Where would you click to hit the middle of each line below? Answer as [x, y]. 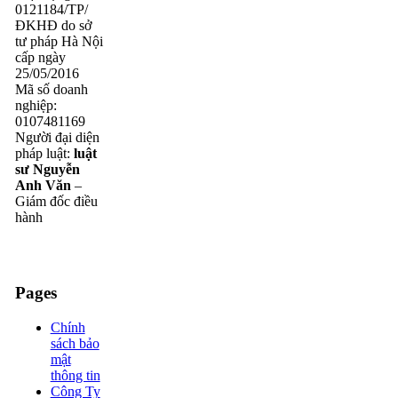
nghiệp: [36, 106]
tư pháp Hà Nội [59, 42]
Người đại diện [57, 138]
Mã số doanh [51, 90]
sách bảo [75, 343]
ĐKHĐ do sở [53, 26]
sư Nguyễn [47, 170]
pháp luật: [44, 154]
